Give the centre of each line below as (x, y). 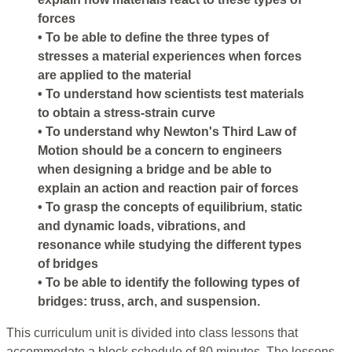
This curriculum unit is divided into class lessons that (152, 333)
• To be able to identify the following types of (169, 283)
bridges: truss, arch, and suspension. (149, 302)
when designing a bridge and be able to (155, 170)
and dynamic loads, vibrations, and (142, 226)
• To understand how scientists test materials (171, 94)
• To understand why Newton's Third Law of (167, 132)
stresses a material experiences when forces (170, 57)
